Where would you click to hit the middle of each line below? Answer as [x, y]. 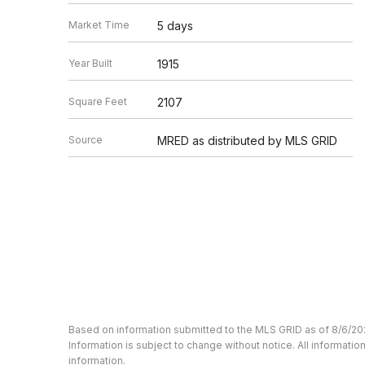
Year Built [90, 63]
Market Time [99, 24]
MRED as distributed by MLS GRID [247, 140]
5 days [175, 25]
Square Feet [98, 101]
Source [86, 139]
